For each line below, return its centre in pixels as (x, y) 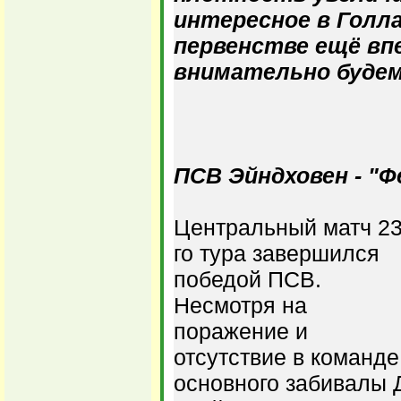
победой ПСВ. (247, 279)
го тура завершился (277, 253)
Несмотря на (240, 305)
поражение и (241, 331)
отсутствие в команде (286, 357)
